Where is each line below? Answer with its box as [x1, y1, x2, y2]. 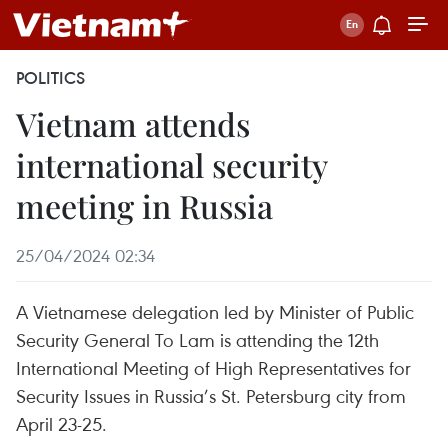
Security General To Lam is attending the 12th [16, 327, 379, 352]
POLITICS [16, 67, 85, 89]
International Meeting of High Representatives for [16, 355, 411, 380]
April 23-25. [16, 411, 107, 436]
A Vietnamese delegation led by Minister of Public [16, 299, 414, 324]
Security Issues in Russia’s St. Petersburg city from [16, 383, 406, 408]
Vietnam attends [16, 102, 250, 145]
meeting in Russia [16, 184, 273, 227]
